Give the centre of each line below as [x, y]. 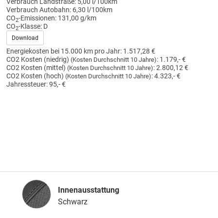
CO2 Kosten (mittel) [36, 68]
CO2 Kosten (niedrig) [38, 60]
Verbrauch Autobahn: [38, 10]
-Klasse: [30, 27]
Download [25, 38]
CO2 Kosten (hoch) [36, 76]
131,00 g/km [77, 18]
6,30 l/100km [92, 10]
